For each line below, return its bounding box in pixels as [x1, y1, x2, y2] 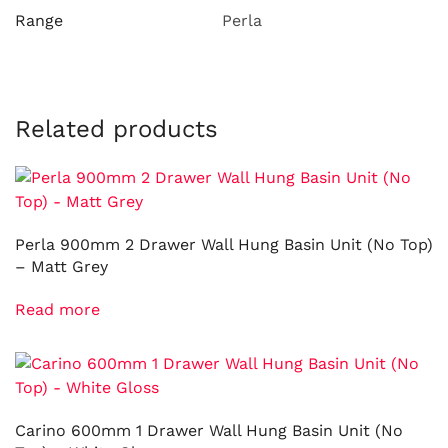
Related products [15, 115, 218, 144]
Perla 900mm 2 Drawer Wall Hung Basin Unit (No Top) [15, 235, 433, 255]
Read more [15, 300, 100, 320]
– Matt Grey [15, 257, 108, 277]
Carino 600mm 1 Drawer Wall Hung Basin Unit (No [15, 421, 403, 441]
